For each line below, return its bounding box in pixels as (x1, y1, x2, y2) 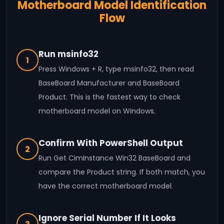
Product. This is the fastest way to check (38, 92, 180, 102)
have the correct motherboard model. (38, 181, 173, 191)
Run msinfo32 (38, 48, 98, 60)
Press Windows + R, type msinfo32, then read (38, 64, 194, 74)
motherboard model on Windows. (38, 106, 155, 116)
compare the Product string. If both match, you (38, 167, 205, 177)
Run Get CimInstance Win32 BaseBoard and (38, 153, 190, 163)
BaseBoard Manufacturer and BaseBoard (38, 78, 179, 88)
